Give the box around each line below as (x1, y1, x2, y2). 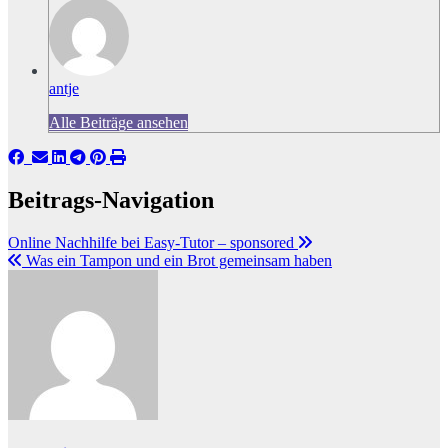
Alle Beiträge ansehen (49, 113, 188, 131)
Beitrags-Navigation (8, 186, 214, 213)
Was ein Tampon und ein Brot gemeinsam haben (22, 251, 332, 269)
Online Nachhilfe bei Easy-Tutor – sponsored (8, 233, 298, 251)
